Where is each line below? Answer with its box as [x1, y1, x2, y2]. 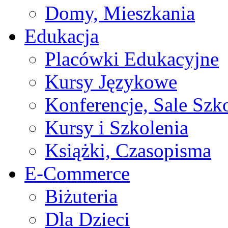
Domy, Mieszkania [45, 2, 195, 24]
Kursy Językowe [45, 70, 177, 93]
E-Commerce [24, 162, 130, 184]
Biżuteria [45, 185, 118, 207]
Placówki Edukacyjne [45, 47, 219, 70]
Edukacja [24, 24, 99, 47]
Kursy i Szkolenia [45, 116, 188, 138]
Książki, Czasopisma [45, 139, 211, 161]
